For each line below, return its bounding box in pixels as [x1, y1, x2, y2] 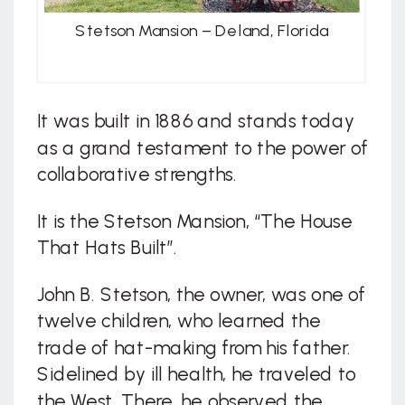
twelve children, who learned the [36, 309, 321, 333]
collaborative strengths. [36, 163, 237, 186]
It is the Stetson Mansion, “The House [36, 209, 353, 233]
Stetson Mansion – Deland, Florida [74, 21, 328, 41]
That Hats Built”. [36, 236, 177, 259]
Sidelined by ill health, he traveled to [36, 363, 356, 386]
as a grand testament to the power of [36, 136, 369, 159]
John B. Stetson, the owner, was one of [36, 283, 366, 306]
